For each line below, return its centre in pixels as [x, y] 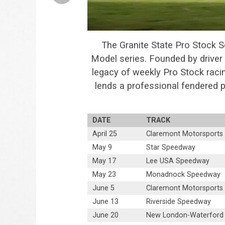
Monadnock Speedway [184, 175]
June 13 [106, 202]
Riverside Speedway [179, 202]
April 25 [105, 134]
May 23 [104, 175]
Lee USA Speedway [178, 161]
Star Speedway [171, 148]
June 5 [104, 188]
